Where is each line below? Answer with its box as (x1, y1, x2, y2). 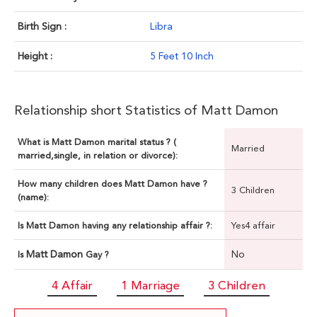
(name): (18, 192, 49, 203)
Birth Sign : (18, 21, 67, 33)
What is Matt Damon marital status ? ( (18, 137, 176, 148)
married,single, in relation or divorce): (18, 150, 178, 161)
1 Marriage (121, 278, 180, 293)
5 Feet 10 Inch (150, 50, 214, 62)
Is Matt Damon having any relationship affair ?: (18, 220, 212, 231)
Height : (18, 50, 52, 62)
